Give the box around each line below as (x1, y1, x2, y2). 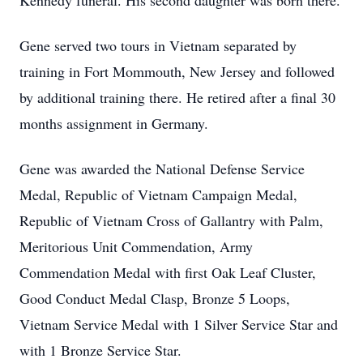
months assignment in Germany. (19, 113, 208, 133)
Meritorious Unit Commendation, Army (19, 237, 253, 256)
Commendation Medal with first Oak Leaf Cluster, (19, 263, 316, 282)
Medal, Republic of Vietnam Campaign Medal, (19, 185, 297, 204)
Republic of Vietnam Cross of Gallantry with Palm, (19, 211, 323, 230)
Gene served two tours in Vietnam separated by (19, 36, 297, 55)
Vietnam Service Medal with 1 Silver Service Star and (19, 314, 338, 334)
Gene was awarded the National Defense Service (19, 159, 305, 178)
